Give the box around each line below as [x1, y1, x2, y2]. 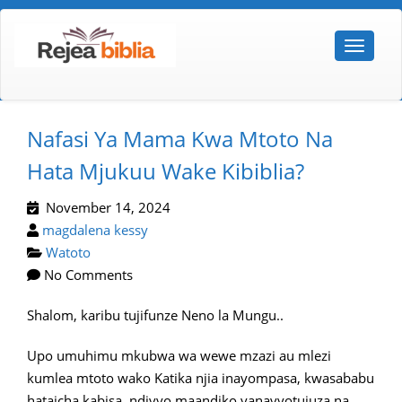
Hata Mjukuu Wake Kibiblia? [27, 156, 304, 187]
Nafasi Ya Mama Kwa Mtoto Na [27, 124, 333, 154]
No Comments [40, 266, 133, 284]
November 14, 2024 [39, 198, 170, 217]
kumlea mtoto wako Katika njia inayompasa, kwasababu [27, 369, 374, 388]
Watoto [46, 243, 91, 262]
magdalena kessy [42, 221, 148, 240]
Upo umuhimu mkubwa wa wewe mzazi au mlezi [27, 346, 331, 365]
